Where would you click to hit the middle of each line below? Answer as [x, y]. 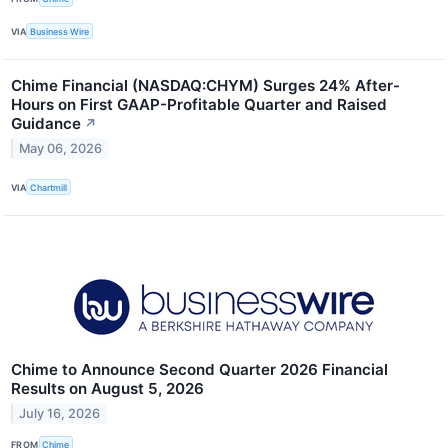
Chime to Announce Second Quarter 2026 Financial [199, 370]
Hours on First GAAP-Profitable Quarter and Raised [199, 105]
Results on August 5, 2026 [107, 389]
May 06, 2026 [61, 148]
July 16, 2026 [60, 414]
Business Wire [60, 31]
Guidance [46, 124]
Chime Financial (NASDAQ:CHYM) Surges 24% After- [205, 86]
